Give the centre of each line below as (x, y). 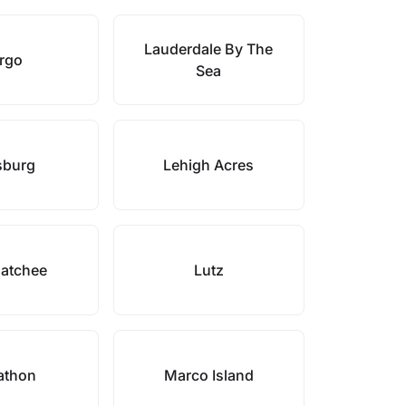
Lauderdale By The (209, 49)
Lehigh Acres (209, 165)
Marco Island (208, 375)
